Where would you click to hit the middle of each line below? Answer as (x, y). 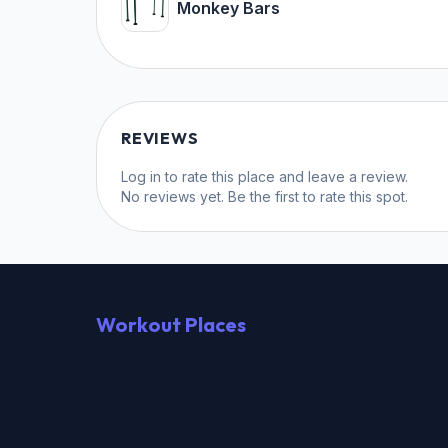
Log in (141, 176)
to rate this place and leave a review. (286, 176)
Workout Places (171, 324)
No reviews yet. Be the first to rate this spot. (264, 196)
